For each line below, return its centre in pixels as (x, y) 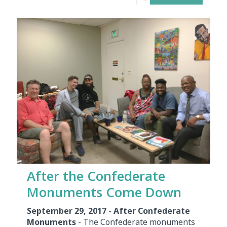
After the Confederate (96, 176)
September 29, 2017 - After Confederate (108, 211)
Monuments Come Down (104, 192)
